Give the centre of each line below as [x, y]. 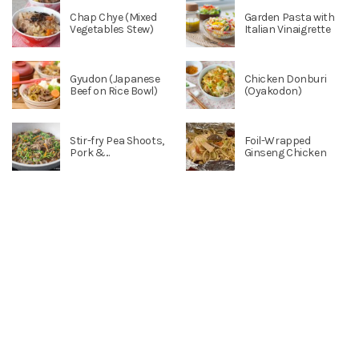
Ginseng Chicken [285, 152]
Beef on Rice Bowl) [114, 91]
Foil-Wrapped [277, 140]
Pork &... [90, 152]
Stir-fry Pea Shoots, [117, 140]
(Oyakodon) [273, 91]
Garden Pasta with [289, 17]
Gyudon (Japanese [115, 79]
